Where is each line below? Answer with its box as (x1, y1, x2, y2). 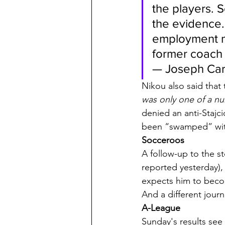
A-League (142, 202, 180, 213)
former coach (152, 47, 222, 60)
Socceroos (142, 135, 184, 146)
